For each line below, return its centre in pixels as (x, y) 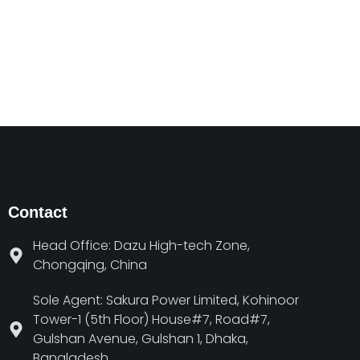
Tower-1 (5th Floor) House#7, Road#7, (151, 319)
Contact (38, 212)
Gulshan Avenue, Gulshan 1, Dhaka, (141, 339)
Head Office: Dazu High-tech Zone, (141, 245)
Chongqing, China (90, 265)
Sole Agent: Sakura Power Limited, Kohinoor (166, 300)
